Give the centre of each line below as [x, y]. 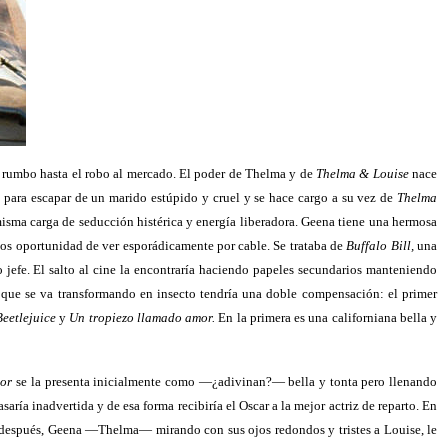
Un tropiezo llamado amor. [142, 317]
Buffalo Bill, [380, 245]
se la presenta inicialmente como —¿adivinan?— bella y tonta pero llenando [225, 381]
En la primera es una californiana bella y [326, 317]
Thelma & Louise [362, 173]
